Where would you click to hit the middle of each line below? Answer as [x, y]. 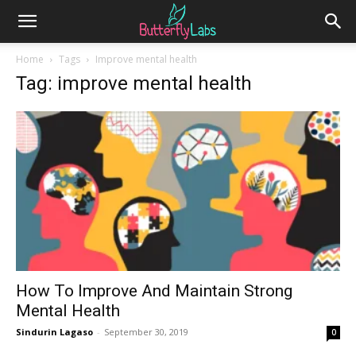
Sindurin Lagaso [54, 332]
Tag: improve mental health [134, 83]
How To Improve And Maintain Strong [154, 291]
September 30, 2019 [146, 332]
